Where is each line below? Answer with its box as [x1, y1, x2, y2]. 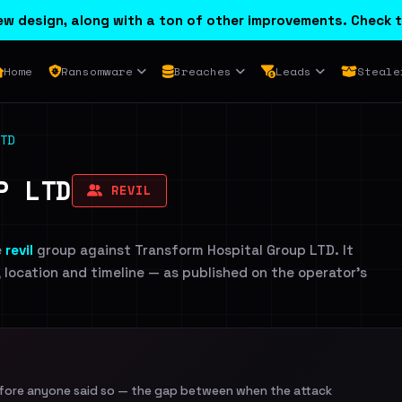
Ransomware [60, 63, 133, 80]
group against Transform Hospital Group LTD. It [33, 241, 354, 258]
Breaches [173, 63, 232, 80]
